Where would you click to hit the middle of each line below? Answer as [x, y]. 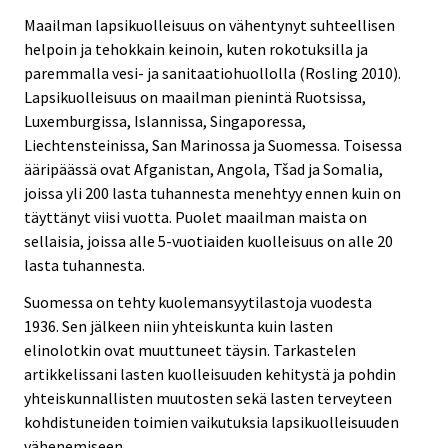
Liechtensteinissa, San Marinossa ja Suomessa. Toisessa [213, 144]
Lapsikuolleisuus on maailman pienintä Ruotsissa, [195, 96]
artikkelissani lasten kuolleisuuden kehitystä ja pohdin [210, 373]
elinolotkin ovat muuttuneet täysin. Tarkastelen [190, 349]
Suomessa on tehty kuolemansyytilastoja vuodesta [198, 301]
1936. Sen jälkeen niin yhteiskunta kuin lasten [178, 325]
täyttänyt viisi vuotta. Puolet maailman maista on [195, 216]
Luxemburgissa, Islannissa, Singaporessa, [165, 120]
